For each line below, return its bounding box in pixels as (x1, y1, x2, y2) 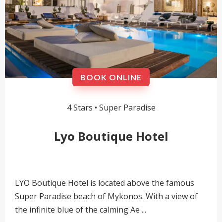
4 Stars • (66, 102, 99, 113)
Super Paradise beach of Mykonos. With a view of (15, 190, 198, 202)
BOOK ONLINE (80, 72, 142, 82)
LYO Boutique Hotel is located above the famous (15, 177, 194, 188)
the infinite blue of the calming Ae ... (15, 204, 146, 215)
